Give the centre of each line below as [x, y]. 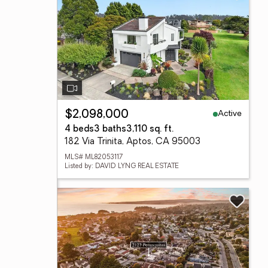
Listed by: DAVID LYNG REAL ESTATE [122, 167]
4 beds [79, 130]
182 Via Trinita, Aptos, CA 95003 [133, 142]
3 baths [110, 130]
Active [230, 114]
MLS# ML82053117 [94, 158]
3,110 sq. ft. [150, 130]
